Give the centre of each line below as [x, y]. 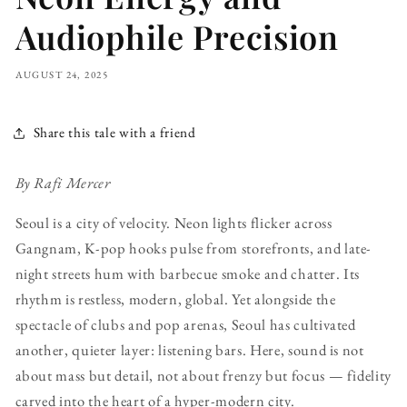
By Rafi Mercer [63, 182]
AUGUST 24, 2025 [61, 74]
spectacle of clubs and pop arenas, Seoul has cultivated [185, 325]
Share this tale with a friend [114, 133]
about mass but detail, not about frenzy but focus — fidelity [203, 376]
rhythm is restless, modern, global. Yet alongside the [175, 299]
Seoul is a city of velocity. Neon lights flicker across [174, 223]
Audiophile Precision [177, 36]
